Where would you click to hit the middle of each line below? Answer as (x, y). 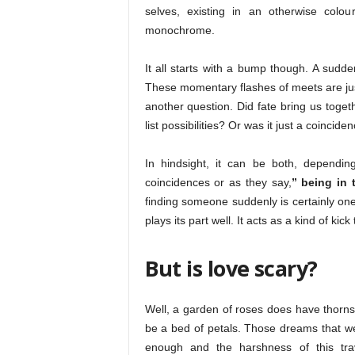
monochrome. (179, 30)
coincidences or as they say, (218, 182)
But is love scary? (231, 268)
